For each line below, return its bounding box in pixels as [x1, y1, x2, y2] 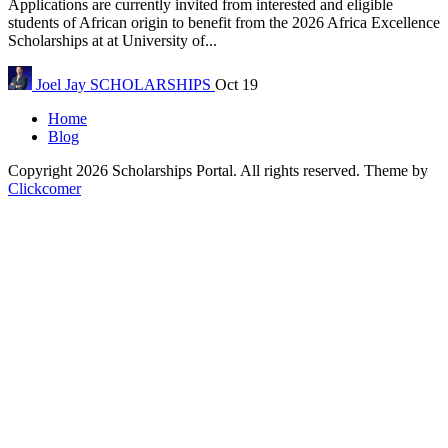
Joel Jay [36, 75, 86, 93]
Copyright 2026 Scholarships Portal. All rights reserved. [8, 161, 364, 179]
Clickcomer [8, 179, 81, 197]
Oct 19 [215, 75, 258, 93]
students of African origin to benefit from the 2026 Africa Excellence [8, 13, 440, 31]
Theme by [364, 161, 428, 179]
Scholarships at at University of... [8, 31, 217, 49]
